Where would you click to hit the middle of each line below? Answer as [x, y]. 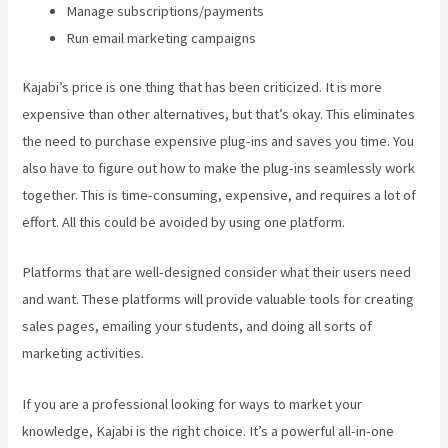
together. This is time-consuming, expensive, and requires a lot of [219, 194]
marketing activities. [83, 353]
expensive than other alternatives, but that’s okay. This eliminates [219, 113]
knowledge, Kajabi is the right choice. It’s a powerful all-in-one [208, 430]
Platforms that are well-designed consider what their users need [217, 272]
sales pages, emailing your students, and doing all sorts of [197, 326]
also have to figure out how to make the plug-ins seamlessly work [219, 167]
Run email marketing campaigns [161, 37]
